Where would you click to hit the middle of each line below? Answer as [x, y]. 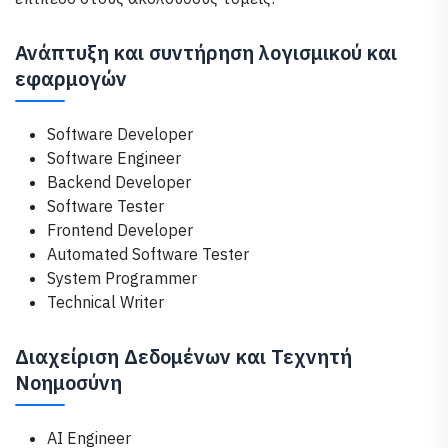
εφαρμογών [71, 78]
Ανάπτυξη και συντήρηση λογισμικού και [206, 52]
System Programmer [122, 278]
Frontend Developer [120, 230]
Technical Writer [105, 302]
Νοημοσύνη [68, 382]
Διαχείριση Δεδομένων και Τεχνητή [183, 356]
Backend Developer [119, 182]
